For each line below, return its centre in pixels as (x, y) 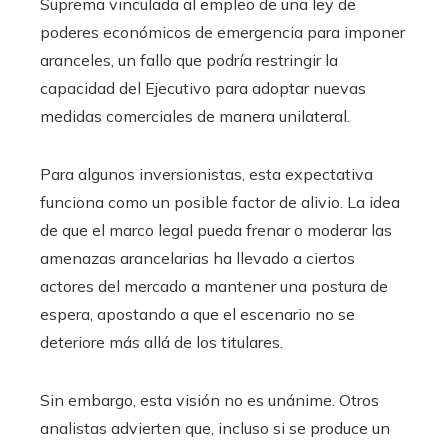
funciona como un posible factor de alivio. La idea (220, 202)
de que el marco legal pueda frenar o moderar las (216, 230)
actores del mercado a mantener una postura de (214, 286)
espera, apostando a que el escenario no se (197, 314)
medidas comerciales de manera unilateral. (195, 116)
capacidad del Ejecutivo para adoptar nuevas (203, 88)
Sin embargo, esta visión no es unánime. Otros (209, 400)
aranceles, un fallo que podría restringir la (189, 60)
